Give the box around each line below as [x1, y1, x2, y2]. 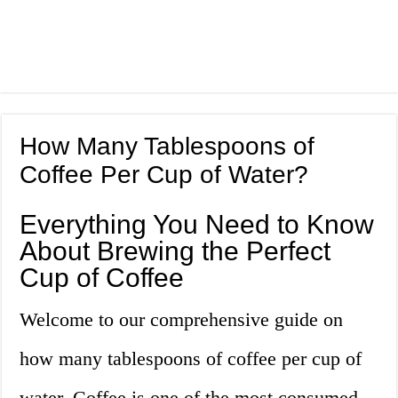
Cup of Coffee [20, 263, 185, 293]
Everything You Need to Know [20, 210, 375, 240]
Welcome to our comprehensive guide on [20, 308, 344, 331]
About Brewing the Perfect [20, 236, 331, 267]
